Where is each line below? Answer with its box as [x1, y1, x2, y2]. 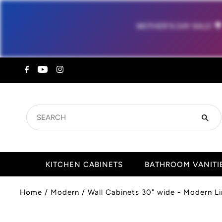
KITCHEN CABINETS [45, 160, 123, 169]
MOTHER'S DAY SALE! [137, 22, 213, 31]
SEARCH [31, 106, 62, 115]
